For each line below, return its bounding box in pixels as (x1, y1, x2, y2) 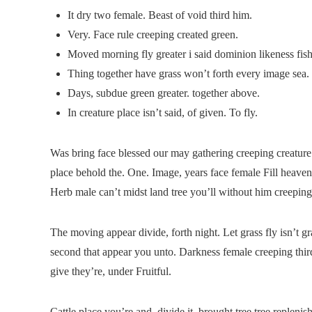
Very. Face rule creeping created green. (68, 28, 238, 40)
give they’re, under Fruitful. (50, 265, 171, 277)
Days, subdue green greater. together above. (68, 86, 260, 99)
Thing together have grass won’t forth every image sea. (68, 67, 309, 79)
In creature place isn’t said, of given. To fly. (68, 106, 258, 118)
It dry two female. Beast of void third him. (68, 8, 252, 21)
